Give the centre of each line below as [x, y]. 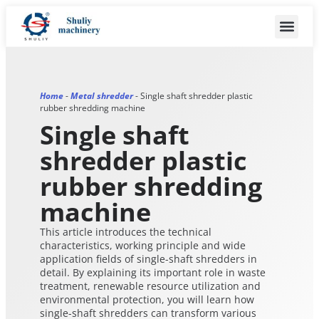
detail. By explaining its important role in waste [153, 272]
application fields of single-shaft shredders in [148, 259]
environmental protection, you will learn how [147, 299]
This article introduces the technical [126, 232]
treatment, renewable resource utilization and [150, 286]
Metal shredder [102, 96]
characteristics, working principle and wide [143, 245]
